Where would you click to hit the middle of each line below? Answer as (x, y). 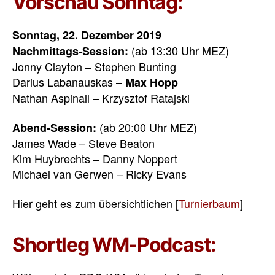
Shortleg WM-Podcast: (114, 245)
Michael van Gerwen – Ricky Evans (99, 173)
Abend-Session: (54, 127)
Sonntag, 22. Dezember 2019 (87, 35)
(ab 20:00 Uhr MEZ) (147, 127)
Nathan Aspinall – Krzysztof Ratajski (101, 98)
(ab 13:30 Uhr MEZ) (179, 51)
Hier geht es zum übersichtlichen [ (95, 203)
